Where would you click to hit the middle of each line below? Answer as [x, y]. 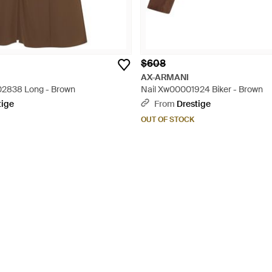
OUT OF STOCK [168, 120]
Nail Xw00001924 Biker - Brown [202, 89]
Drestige [194, 104]
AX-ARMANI [165, 77]
